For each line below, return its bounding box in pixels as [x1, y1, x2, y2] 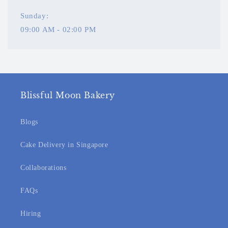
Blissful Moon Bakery [20, 90, 115, 101]
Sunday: [20, 12, 49, 20]
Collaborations [20, 164, 67, 172]
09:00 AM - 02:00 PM [20, 25, 96, 34]
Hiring [20, 210, 41, 218]
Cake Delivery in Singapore [20, 141, 108, 149]
